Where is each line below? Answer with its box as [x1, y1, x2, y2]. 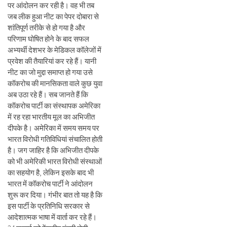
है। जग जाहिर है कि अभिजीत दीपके [8, 145, 99, 155]
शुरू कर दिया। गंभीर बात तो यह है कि [8, 190, 102, 200]
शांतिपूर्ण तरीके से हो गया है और [8, 23, 85, 32]
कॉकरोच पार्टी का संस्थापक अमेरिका [8, 101, 100, 110]
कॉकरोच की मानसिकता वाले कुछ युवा [8, 79, 102, 88]
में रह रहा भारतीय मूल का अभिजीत [8, 112, 95, 122]
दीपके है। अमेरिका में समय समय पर [8, 123, 99, 133]
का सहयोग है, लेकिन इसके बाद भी [8, 168, 94, 177]
